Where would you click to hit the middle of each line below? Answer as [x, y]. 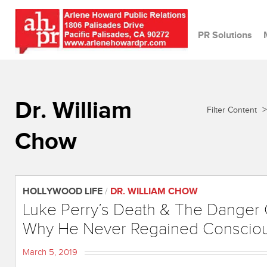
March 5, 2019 [50, 252]
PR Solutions [225, 35]
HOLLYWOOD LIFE [63, 192]
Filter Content [233, 110]
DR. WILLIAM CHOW [154, 192]
